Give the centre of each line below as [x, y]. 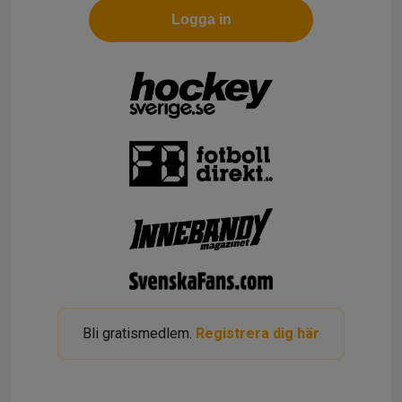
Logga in [201, 19]
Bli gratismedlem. [139, 333]
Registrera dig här [258, 333]
